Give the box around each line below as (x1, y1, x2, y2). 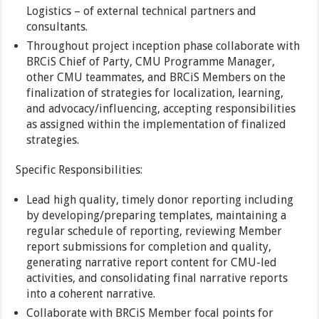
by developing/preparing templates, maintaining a (26, 209, 287, 223)
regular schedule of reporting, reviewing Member (26, 224, 283, 239)
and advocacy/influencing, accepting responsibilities (26, 102, 296, 116)
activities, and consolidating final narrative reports (26, 271, 288, 286)
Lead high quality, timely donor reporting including (26, 193, 294, 207)
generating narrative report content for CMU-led (26, 256, 278, 270)
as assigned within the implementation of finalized (26, 117, 287, 132)
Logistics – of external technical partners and (26, 4, 257, 19)
